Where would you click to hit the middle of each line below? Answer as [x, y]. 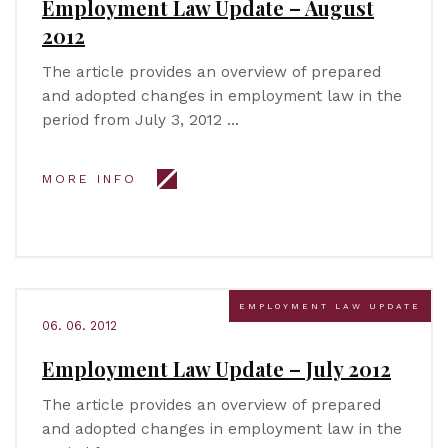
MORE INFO [89, 179]
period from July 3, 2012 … [140, 120]
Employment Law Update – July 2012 [216, 368]
